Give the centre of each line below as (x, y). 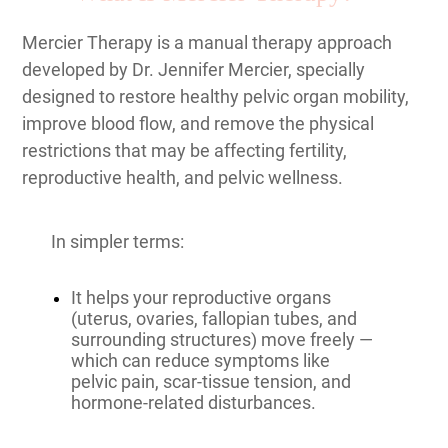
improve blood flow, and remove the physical (198, 123)
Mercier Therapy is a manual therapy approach (207, 42)
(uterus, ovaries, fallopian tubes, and (214, 318)
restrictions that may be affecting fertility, (184, 150)
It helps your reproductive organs (201, 297)
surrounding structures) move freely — (222, 339)
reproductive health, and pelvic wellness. (182, 177)
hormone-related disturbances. (193, 402)
